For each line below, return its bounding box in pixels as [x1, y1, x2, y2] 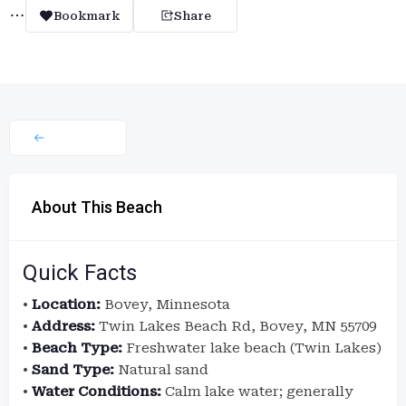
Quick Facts [23, 260, 137, 285]
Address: [32, 318, 95, 334]
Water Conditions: [32, 383, 161, 400]
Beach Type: [32, 340, 122, 356]
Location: [32, 296, 101, 313]
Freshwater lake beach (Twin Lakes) [122, 340, 382, 356]
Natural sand [114, 362, 208, 378]
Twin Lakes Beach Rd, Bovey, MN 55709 [95, 318, 376, 334]
